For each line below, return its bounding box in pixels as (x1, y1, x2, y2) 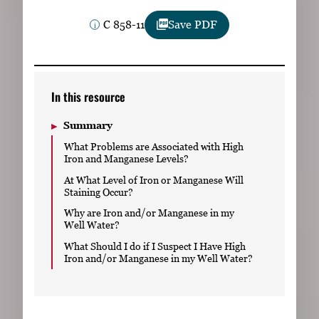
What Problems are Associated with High (64, 140, 244, 152)
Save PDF (168, 18, 217, 31)
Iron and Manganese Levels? (64, 152, 189, 164)
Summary (63, 119, 113, 132)
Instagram (172, 37, 194, 67)
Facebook (146, 37, 159, 67)
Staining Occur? (64, 185, 133, 198)
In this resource (51, 88, 125, 106)
